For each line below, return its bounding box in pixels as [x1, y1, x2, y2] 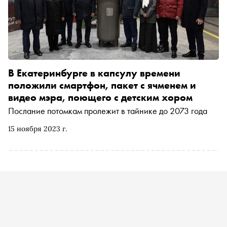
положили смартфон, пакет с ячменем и [8, 78, 196, 92]
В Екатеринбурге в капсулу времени [8, 66, 180, 80]
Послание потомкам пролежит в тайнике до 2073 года [8, 104, 207, 117]
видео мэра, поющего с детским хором [8, 90, 193, 104]
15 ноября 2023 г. [8, 124, 67, 133]
